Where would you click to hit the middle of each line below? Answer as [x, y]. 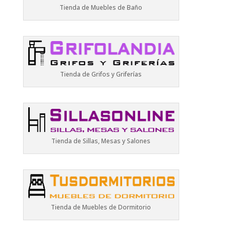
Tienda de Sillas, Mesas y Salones [101, 141]
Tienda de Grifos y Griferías [101, 74]
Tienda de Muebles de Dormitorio [101, 207]
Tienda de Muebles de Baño [101, 8]
